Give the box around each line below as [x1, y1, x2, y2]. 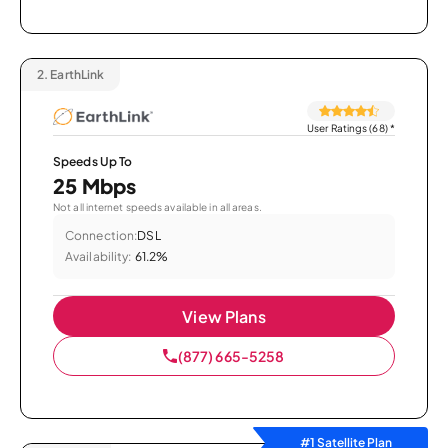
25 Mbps [53, 173, 137, 198]
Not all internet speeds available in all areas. [53, 201, 262, 213]
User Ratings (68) [307, 122, 388, 134]
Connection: [65, 228, 138, 243]
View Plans [182, 306, 266, 327]
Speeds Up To [53, 154, 133, 169]
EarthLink [48, 67, 105, 82]
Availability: [65, 249, 132, 264]
